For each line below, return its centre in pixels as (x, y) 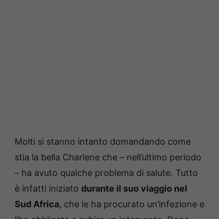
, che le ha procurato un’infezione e (132, 204)
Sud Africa (37, 204)
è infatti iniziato (48, 188)
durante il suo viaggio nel (134, 188)
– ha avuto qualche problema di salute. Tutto (106, 173)
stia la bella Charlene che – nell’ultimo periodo (108, 157)
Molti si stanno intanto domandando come (103, 141)
